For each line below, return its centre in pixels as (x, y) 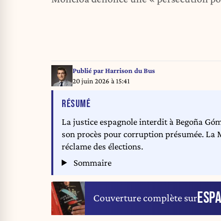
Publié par (89, 70)
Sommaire (92, 163)
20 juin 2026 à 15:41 (101, 81)
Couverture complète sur (145, 198)
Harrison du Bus (130, 70)
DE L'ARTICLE (112, 104)
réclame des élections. (102, 146)
